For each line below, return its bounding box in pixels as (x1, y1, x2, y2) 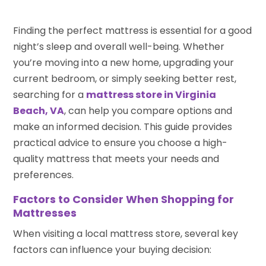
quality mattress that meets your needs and (13, 151, 220, 166)
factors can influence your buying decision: (13, 242, 212, 256)
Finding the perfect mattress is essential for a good (13, 23, 252, 37)
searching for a (13, 87, 87, 102)
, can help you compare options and (64, 103, 233, 118)
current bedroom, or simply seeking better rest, (13, 71, 237, 85)
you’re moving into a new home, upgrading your (13, 55, 235, 69)
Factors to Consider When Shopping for (13, 191, 235, 207)
